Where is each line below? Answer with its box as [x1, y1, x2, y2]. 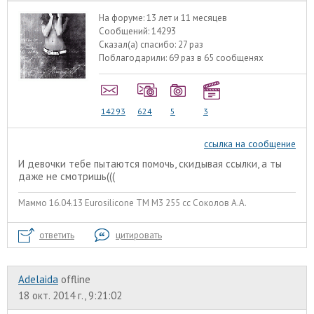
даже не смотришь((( [18, 170, 115, 184]
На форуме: [99, 11, 147, 24]
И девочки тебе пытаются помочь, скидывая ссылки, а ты [18, 157, 282, 171]
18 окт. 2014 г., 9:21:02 [18, 289, 122, 303]
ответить [39, 229, 74, 242]
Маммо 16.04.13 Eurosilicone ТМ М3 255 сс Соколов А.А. [18, 196, 247, 209]
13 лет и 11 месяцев [146, 11, 228, 24]
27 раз [178, 38, 204, 50]
